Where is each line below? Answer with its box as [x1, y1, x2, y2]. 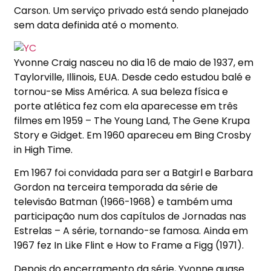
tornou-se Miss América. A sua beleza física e [14, 85, 229, 99]
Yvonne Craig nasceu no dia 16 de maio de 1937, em [14, 56, 254, 70]
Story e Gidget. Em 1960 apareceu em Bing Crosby [14, 128, 252, 143]
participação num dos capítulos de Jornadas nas [14, 209, 247, 224]
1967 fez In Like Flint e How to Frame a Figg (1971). [14, 238, 244, 253]
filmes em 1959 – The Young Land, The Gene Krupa [14, 114, 250, 128]
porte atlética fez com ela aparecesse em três [14, 99, 238, 114]
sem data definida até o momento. [14, 18, 179, 32]
